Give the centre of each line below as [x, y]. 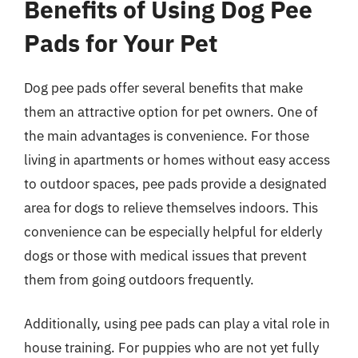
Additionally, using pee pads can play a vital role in [177, 324]
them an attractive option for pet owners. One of [171, 111]
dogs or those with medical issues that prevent [165, 255]
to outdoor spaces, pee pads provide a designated [175, 183]
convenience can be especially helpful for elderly [173, 231]
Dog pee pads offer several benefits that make [163, 88]
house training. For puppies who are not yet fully [171, 348]
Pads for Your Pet [121, 42]
